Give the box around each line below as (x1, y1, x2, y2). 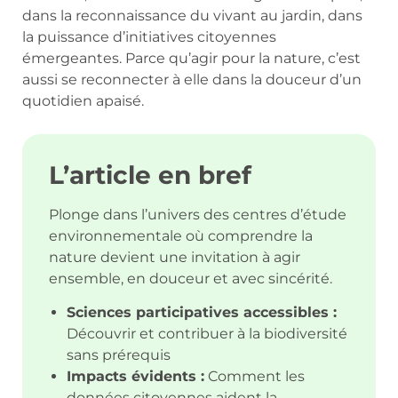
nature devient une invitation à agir (49, 248, 300, 266)
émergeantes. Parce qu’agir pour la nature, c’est (22, 49, 361, 67)
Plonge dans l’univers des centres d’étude (49, 205, 346, 223)
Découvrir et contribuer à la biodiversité (67, 325, 347, 343)
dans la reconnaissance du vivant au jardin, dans (22, 6, 362, 24)
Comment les (204, 368, 305, 386)
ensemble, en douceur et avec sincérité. (49, 269, 332, 287)
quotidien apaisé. (22, 92, 144, 109)
